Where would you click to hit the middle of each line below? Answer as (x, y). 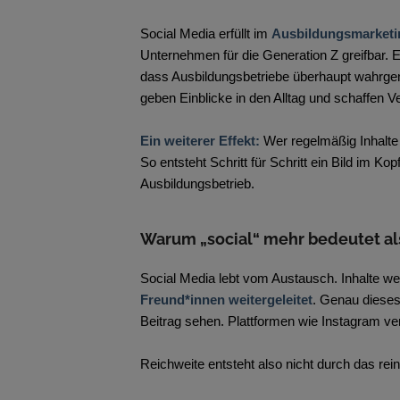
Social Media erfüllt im (206, 34)
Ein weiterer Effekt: (202, 141)
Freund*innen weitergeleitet (226, 300)
